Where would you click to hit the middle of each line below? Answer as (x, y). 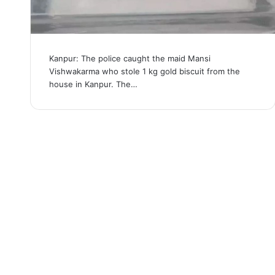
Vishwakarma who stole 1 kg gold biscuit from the (144, 71)
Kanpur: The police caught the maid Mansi (130, 58)
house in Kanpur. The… (93, 84)
